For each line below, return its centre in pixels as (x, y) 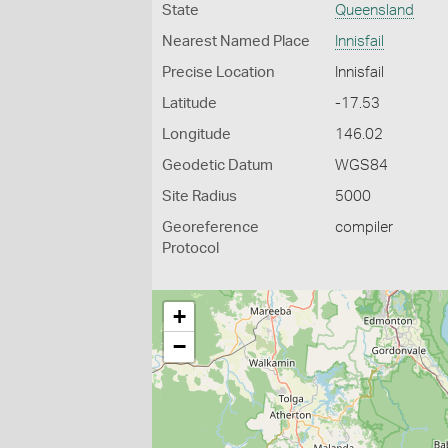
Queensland (375, 10)
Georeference (210, 227)
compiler (364, 227)
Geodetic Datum (217, 165)
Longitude (196, 134)
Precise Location (218, 72)
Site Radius (199, 196)
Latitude (189, 103)
